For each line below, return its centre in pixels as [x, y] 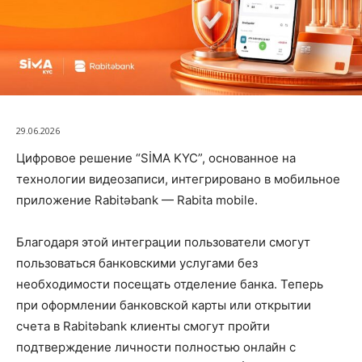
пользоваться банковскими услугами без [137, 263]
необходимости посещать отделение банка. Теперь [170, 284]
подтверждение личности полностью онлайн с [156, 347]
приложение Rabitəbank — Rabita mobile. [137, 200]
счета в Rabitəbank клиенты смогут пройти [143, 326]
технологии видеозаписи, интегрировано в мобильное [178, 179]
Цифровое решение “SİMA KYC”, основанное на [156, 158]
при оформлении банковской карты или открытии [164, 305]
